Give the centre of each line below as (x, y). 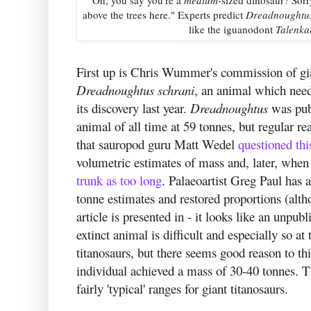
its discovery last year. (133, 108)
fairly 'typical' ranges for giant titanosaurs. (182, 289)
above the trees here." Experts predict (165, 14)
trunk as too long (119, 180)
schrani (176, 90)
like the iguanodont (232, 29)
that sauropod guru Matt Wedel (157, 144)
